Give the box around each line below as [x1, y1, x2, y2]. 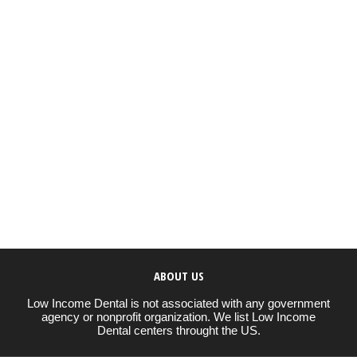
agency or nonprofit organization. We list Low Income [41, 309, 316, 324]
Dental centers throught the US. [96, 323, 261, 337]
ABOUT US [153, 267, 204, 284]
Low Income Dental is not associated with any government [27, 296, 330, 310]
